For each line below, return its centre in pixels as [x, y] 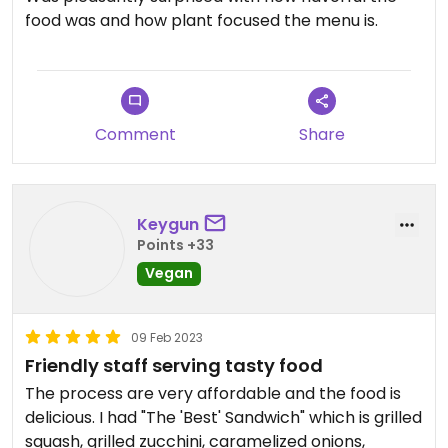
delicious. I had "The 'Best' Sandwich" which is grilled [223, 417]
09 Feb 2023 [167, 337]
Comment [135, 134]
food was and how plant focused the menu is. [201, 20]
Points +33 [175, 244]
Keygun [168, 224]
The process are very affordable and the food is [213, 393]
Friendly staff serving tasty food [174, 365]
